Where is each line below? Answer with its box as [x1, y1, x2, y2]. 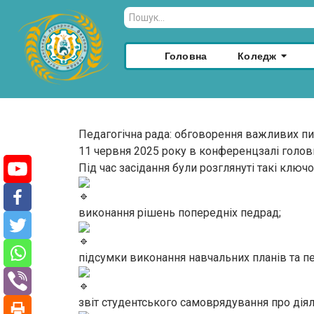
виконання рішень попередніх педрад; [78, 206, 281, 220]
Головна [164, 49, 207, 63]
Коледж [238, 49, 277, 63]
